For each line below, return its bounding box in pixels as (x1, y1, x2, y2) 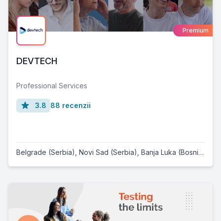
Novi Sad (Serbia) (79, 148, 137, 157)
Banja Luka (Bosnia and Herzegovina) (141, 148, 198, 157)
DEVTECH (16, 56, 57, 67)
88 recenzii (50, 101, 91, 110)
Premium (183, 27, 209, 35)
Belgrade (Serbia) (16, 148, 75, 157)
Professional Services (16, 81, 87, 90)
